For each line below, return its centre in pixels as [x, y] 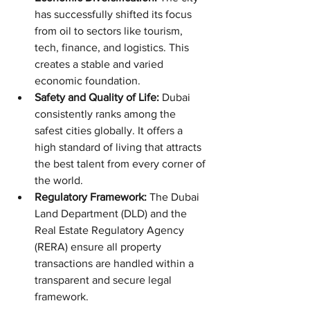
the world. [59, 180]
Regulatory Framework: [91, 197]
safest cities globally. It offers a [110, 130]
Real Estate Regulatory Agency [111, 230]
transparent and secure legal [104, 280]
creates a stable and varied [100, 64]
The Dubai [174, 197]
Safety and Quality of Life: [97, 97]
